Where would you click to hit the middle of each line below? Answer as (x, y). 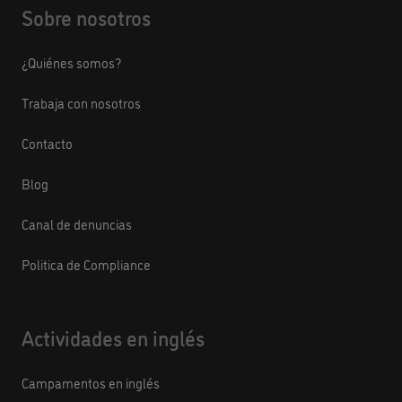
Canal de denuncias (77, 224)
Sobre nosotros (86, 17)
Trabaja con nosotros (81, 103)
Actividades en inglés (113, 338)
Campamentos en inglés (91, 383)
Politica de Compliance (86, 265)
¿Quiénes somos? (71, 63)
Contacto (47, 144)
